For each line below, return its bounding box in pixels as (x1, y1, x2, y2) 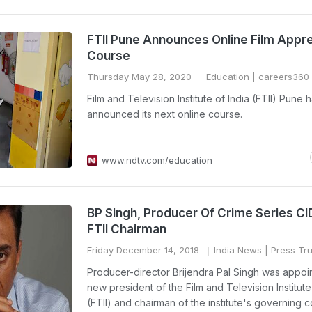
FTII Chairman (87, 222, 166, 236)
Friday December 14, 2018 (87, 244, 199, 256)
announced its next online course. (87, 108, 242, 120)
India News (214, 244, 262, 256)
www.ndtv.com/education (102, 155, 212, 166)
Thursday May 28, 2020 (87, 71, 192, 82)
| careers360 (249, 71, 309, 82)
